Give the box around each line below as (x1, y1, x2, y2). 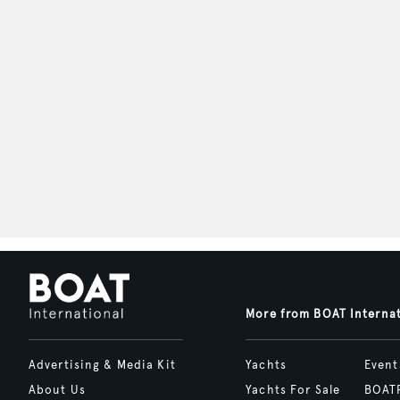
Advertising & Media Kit (29, 358, 176, 373)
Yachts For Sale (246, 383, 341, 398)
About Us (29, 383, 86, 398)
